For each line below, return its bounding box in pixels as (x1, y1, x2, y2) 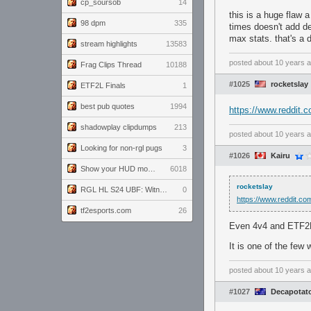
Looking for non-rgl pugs (81, 144, 162, 152)
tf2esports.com (81, 206, 131, 215)
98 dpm (81, 19, 106, 27)
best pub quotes (81, 102, 135, 110)
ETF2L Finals (81, 81, 126, 90)
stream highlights (81, 40, 137, 48)
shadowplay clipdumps (81, 123, 157, 131)
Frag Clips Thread (81, 60, 142, 69)
